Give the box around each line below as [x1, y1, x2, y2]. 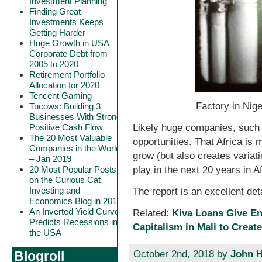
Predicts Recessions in [29, 217, 118, 227]
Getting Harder [29, 27, 85, 37]
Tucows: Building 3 [29, 101, 101, 111]
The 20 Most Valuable [29, 133, 112, 143]
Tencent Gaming [29, 91, 92, 101]
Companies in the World [29, 143, 120, 153]
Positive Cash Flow [29, 122, 103, 132]
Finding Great [29, 6, 81, 16]
